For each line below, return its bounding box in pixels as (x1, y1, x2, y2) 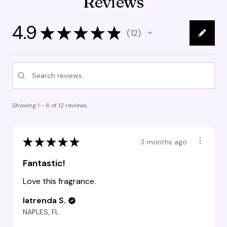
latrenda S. (23, 195, 66, 206)
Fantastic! (23, 157, 65, 170)
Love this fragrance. (23, 176, 96, 187)
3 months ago (140, 137, 187, 146)
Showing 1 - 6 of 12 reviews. (12, 101, 88, 110)
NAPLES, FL (23, 207, 59, 217)
